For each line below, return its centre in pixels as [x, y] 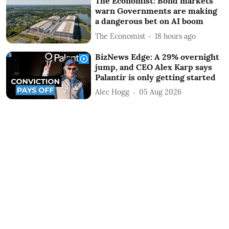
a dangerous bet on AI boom [150, 21]
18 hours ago [176, 36]
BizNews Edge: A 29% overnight [157, 56]
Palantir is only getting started [156, 77]
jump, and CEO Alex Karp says [154, 67]
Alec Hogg [112, 92]
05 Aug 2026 [161, 92]
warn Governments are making [156, 11]
